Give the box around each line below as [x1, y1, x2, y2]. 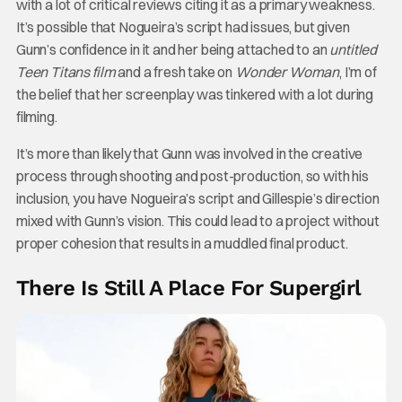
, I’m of [339, 63, 377, 82]
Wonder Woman [235, 63, 340, 82]
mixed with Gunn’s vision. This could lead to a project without [15, 212, 380, 231]
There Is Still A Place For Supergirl [15, 275, 362, 301]
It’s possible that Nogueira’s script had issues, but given [15, 18, 350, 37]
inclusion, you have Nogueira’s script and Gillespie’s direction [15, 189, 380, 208]
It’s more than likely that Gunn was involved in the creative [15, 144, 363, 163]
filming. [15, 108, 57, 127]
